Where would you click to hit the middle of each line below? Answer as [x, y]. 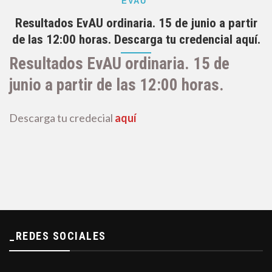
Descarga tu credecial [62, 117]
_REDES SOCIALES [58, 236]
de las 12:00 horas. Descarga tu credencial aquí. [136, 39]
